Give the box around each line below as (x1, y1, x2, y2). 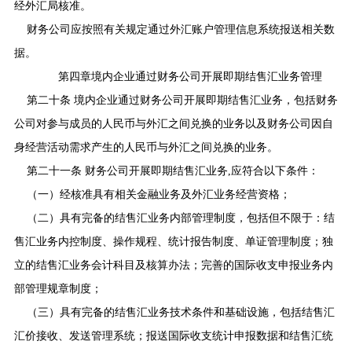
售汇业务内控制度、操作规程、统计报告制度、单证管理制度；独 (13, 235, 333, 247)
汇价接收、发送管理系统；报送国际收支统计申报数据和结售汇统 (13, 329, 333, 342)
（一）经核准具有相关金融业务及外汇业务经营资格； (26, 188, 291, 200)
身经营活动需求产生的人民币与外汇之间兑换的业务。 (13, 141, 278, 153)
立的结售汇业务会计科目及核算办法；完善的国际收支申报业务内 (13, 258, 333, 271)
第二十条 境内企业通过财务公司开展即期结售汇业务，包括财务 (26, 93, 338, 106)
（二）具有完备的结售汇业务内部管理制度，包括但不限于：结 (26, 211, 335, 224)
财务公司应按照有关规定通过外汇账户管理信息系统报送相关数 (26, 23, 335, 35)
